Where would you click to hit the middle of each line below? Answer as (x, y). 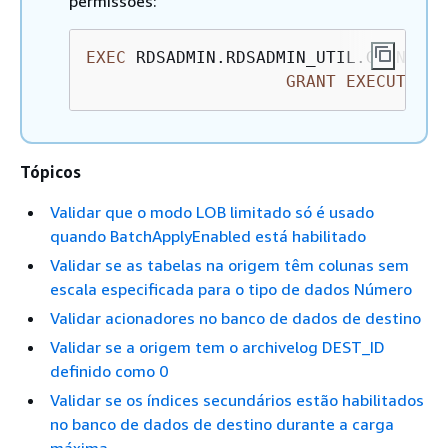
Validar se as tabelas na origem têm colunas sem (229, 265)
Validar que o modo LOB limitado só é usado (212, 212)
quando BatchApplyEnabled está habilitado (208, 236)
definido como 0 (109, 371)
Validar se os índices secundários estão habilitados (237, 400)
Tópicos (50, 172)
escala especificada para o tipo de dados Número (231, 289)
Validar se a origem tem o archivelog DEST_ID (217, 347)
